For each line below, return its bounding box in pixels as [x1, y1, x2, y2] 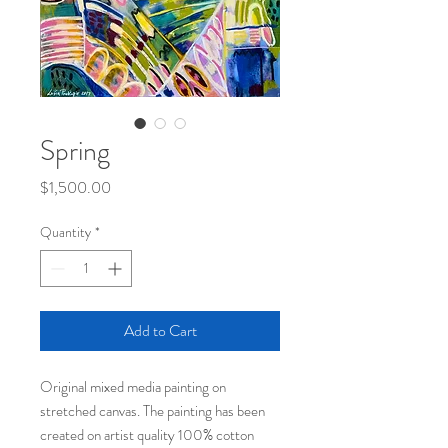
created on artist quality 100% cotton [40, 423, 254, 446]
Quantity [40, 221, 91, 242]
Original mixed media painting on [40, 375, 226, 398]
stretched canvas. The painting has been [40, 399, 265, 422]
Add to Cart [123, 318, 197, 342]
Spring [40, 130, 110, 171]
